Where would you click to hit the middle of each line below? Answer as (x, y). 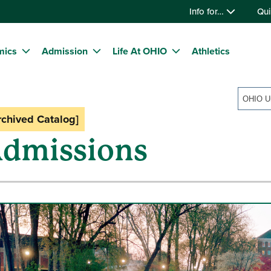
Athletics (211, 51)
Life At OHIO (140, 51)
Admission (65, 51)
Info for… (208, 11)
